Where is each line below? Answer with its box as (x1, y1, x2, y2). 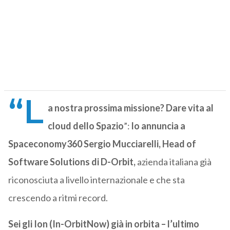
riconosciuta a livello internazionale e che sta (8, 174, 185, 186)
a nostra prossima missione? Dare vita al (47, 102, 214, 114)
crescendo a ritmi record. (8, 192, 108, 204)
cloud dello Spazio (47, 120, 124, 132)
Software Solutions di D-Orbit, (8, 156, 136, 168)
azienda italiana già (135, 156, 212, 168)
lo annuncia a (131, 120, 185, 132)
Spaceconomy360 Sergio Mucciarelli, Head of (8, 138, 196, 150)
